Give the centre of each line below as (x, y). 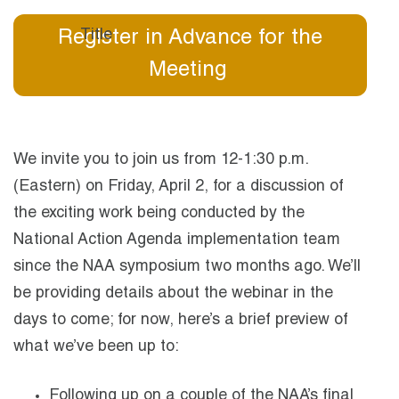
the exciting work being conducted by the (159, 214)
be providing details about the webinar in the (173, 294)
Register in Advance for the (191, 40)
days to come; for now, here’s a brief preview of (181, 321)
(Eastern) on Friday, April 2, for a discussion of (179, 187)
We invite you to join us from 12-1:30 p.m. (161, 161)
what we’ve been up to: (96, 348)
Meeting (190, 72)
